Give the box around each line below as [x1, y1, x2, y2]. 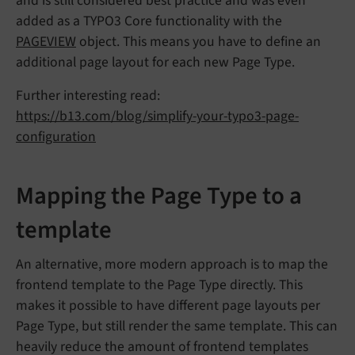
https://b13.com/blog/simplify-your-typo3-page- [16, 105, 299, 126]
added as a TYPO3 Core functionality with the [16, 10, 282, 31]
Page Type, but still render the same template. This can [16, 315, 338, 336]
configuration [16, 126, 96, 147]
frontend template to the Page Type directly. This [16, 274, 303, 295]
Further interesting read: [16, 85, 160, 105]
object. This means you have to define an [76, 31, 321, 52]
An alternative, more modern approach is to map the [16, 254, 328, 274]
